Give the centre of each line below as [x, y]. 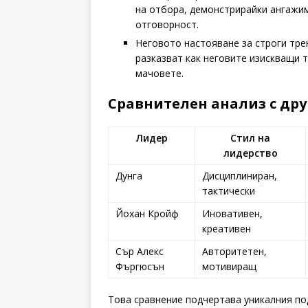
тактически [229, 190]
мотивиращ [229, 266]
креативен [227, 228]
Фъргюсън [140, 266]
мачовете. [159, 73]
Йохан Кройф [147, 213]
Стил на [250, 137]
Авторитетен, [234, 251]
